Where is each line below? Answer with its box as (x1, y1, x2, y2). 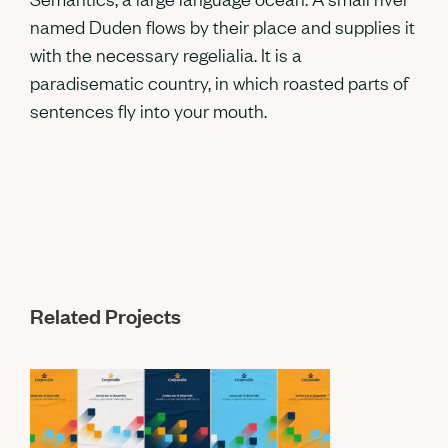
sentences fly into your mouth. (30, 98, 267, 123)
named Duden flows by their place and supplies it (30, 14, 415, 39)
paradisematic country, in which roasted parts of (30, 70, 408, 95)
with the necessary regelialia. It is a (30, 42, 302, 67)
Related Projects (30, 302, 181, 329)
